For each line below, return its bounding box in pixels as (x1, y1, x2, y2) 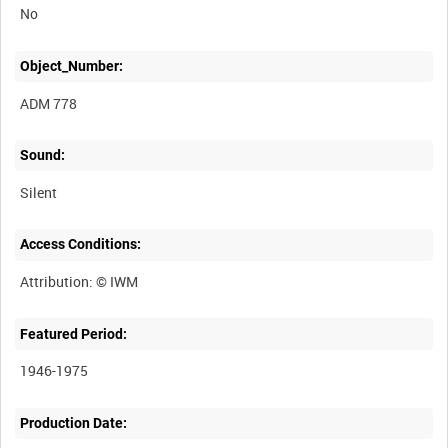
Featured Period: (20, 325, 128, 342)
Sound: (20, 147, 66, 164)
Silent (20, 182, 58, 202)
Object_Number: (20, 57, 124, 74)
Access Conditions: (20, 236, 142, 253)
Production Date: (20, 414, 128, 431)
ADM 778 (20, 93, 78, 113)
